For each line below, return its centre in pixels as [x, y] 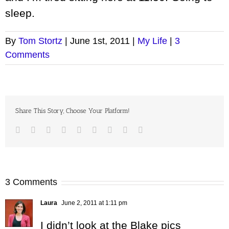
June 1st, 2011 [100, 41]
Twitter [47, 130]
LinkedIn [65, 130]
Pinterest [126, 130]
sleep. [20, 13]
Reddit [77, 130]
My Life [152, 41]
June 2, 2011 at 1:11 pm [94, 203]
